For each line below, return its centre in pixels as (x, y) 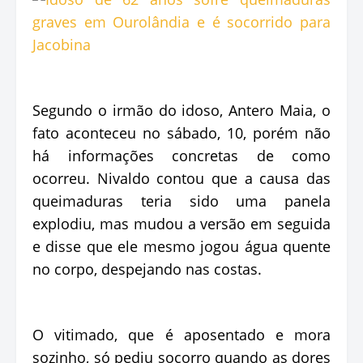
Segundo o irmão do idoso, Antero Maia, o (181, 110)
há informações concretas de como (181, 155)
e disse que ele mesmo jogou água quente (181, 246)
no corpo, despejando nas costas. (147, 269)
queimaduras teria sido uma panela (181, 201)
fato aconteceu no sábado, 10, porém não (181, 132)
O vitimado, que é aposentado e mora (181, 334)
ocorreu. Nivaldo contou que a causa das (181, 178)
